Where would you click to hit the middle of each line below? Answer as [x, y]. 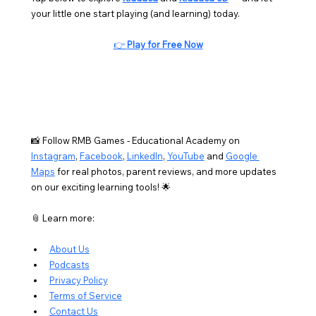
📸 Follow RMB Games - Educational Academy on [136, 140]
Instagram [53, 156]
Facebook [101, 156]
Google [242, 156]
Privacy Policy [78, 280]
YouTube [186, 156]
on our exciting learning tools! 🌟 [101, 187]
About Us [69, 249]
